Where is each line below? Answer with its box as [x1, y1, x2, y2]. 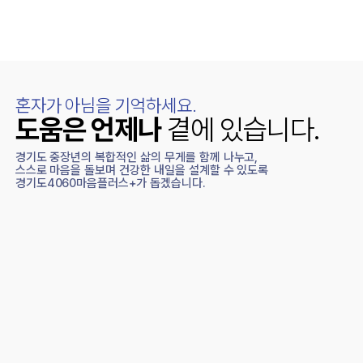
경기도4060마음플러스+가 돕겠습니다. [15, 176, 205, 191]
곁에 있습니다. [161, 113, 319, 147]
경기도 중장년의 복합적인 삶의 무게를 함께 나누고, [15, 150, 258, 165]
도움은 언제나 [15, 113, 162, 147]
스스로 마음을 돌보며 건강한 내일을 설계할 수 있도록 [15, 163, 269, 178]
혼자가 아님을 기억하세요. [15, 94, 198, 116]
